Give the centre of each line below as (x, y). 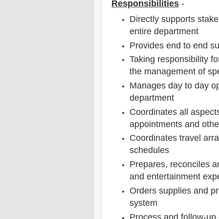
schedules (150, 150)
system (144, 203)
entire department (165, 31)
